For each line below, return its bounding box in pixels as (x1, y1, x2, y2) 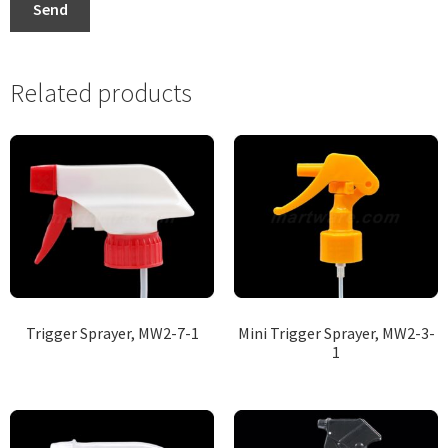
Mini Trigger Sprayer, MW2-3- (237, 322, 435, 343)
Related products (10, 76, 192, 109)
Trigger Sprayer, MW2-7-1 (25, 322, 199, 343)
